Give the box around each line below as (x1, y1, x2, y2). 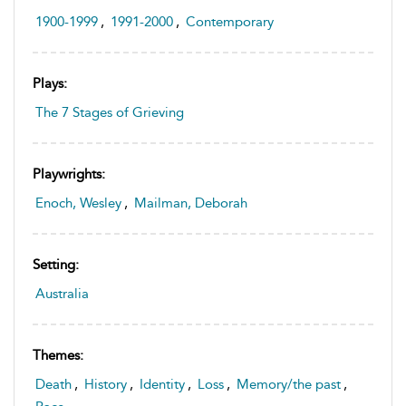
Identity (140, 376, 185, 393)
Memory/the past (237, 376, 341, 393)
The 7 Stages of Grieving (35, 104, 184, 121)
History (84, 376, 127, 393)
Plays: (33, 75, 67, 92)
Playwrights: (33, 166, 105, 183)
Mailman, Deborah (134, 195, 247, 212)
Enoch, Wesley (35, 195, 121, 212)
